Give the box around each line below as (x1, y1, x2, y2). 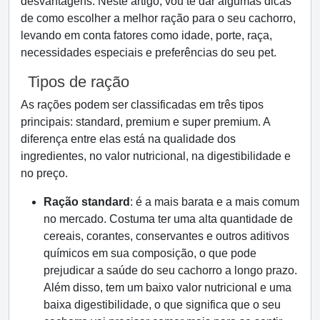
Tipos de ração (28, 73, 129, 91)
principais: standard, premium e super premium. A (21, 116, 270, 128)
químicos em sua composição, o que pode (44, 247, 256, 259)
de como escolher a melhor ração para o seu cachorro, (21, 12, 296, 24)
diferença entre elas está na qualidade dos (21, 133, 236, 145)
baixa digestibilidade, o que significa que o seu (44, 299, 281, 311)
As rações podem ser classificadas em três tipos (21, 99, 264, 111)
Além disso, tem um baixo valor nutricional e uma (44, 281, 291, 294)
